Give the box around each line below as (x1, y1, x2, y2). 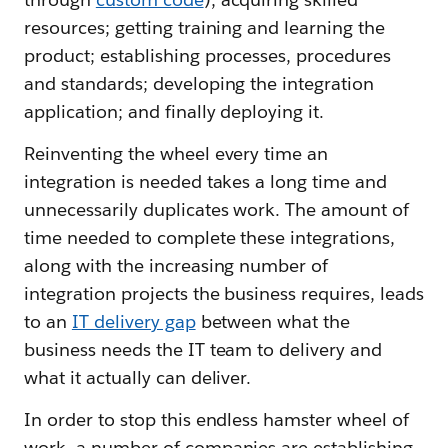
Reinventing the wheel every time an (24, 142, 329, 165)
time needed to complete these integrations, (24, 226, 396, 249)
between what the (195, 310, 351, 333)
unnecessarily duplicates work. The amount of (24, 198, 410, 221)
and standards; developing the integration (24, 72, 375, 95)
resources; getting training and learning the (24, 16, 386, 39)
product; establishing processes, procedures (24, 44, 392, 67)
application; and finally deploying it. (24, 100, 325, 123)
